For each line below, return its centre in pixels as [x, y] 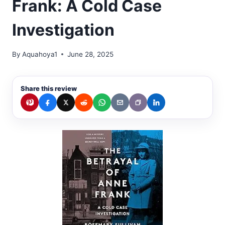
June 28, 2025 [91, 54]
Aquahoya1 [40, 54]
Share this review [49, 88]
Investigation [63, 30]
